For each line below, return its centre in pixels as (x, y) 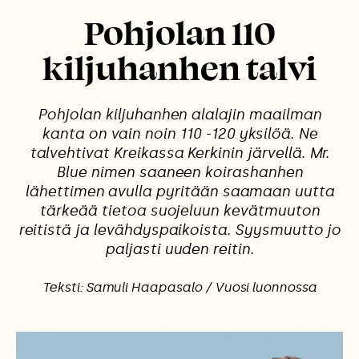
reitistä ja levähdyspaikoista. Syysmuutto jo (179, 230)
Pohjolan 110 (179, 32)
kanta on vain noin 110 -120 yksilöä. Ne (179, 134)
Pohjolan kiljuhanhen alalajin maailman (179, 115)
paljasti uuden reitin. (179, 250)
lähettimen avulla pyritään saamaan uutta (179, 192)
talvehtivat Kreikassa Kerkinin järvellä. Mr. (179, 153)
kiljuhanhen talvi (179, 67)
